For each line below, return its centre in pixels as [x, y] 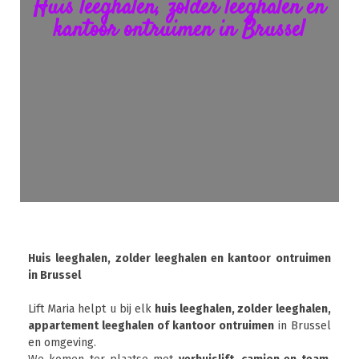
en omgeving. [62, 343]
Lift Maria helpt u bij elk [92, 309]
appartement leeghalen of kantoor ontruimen [151, 326]
